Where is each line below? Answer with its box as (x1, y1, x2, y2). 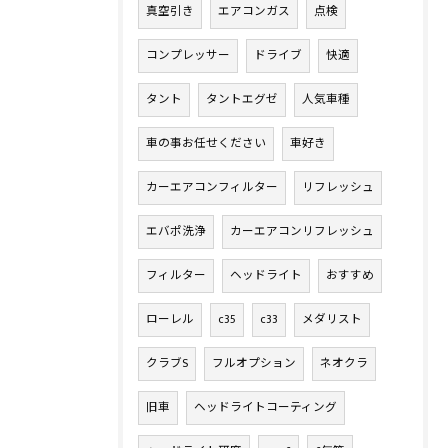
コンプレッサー (146, 46, 230, 65)
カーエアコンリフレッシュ (230, 222, 374, 241)
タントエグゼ (206, 90, 278, 109)
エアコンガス (218, 2, 290, 21)
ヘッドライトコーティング (194, 398, 337, 417)
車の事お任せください (146, 134, 266, 153)
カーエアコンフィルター (146, 178, 278, 197)
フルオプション (212, 354, 296, 373)
